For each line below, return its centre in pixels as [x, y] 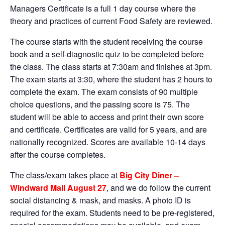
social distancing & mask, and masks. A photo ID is [100, 200]
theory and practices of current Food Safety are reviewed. [111, 21]
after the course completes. [58, 155]
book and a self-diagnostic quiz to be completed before [107, 54]
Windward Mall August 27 [58, 188]
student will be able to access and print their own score [107, 117]
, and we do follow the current [158, 188]
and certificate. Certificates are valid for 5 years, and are [108, 130]
